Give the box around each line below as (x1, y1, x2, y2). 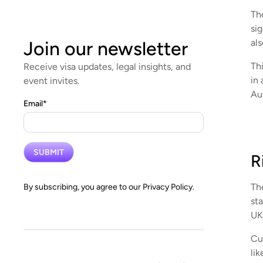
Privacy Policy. (143, 181, 194, 192)
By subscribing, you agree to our (23, 181, 143, 192)
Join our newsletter (23, 37, 188, 60)
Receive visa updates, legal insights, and (23, 60, 191, 72)
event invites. (23, 75, 79, 86)
